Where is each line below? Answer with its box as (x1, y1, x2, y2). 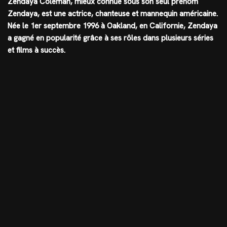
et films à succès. (8, 45, 65, 55)
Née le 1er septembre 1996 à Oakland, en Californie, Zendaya (8, 20, 217, 31)
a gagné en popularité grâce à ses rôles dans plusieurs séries (8, 32, 213, 43)
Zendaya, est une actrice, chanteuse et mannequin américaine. (8, 8, 218, 19)
